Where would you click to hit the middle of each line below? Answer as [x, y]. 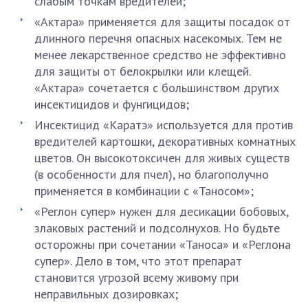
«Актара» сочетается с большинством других [157, 88]
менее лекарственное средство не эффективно [160, 55]
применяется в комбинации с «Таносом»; [144, 191]
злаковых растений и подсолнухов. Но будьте [157, 228]
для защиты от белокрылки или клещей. [142, 71]
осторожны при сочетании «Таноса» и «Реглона [163, 244]
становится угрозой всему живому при [136, 277]
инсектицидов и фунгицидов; [112, 104]
